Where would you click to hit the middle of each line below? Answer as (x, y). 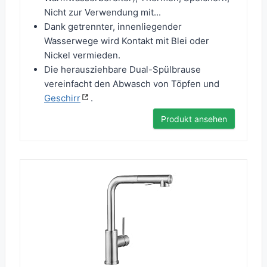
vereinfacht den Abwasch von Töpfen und (132, 84)
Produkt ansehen (194, 119)
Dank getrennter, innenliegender (113, 27)
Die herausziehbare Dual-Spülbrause (122, 70)
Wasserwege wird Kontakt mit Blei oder (127, 41)
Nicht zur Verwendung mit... (103, 13)
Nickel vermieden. (82, 55)
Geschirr (62, 98)
